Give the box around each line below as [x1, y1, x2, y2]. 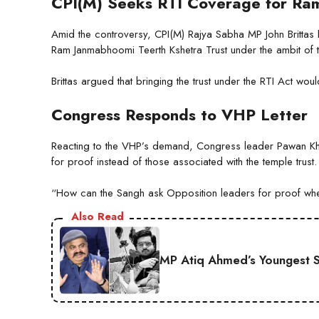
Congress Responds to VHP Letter [51, 103, 308, 126]
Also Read [71, 209, 124, 225]
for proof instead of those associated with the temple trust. [51, 153, 317, 169]
